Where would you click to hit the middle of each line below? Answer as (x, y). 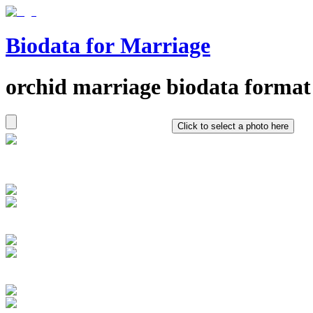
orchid (36, 86)
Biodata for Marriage (108, 46)
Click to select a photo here (233, 126)
